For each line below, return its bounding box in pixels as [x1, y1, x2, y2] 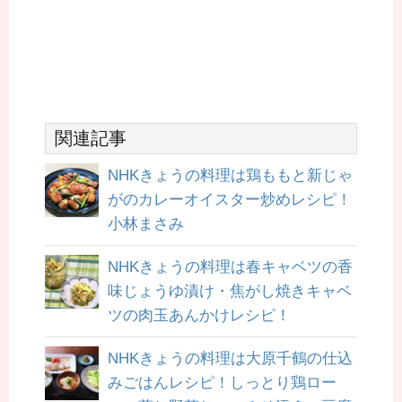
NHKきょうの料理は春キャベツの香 [108, 258, 353, 276]
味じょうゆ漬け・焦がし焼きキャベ [108, 283, 352, 301]
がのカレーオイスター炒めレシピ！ [108, 191, 352, 209]
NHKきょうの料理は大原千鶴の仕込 [108, 350, 353, 368]
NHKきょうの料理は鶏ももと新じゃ [108, 167, 353, 185]
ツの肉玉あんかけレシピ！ [108, 307, 291, 325]
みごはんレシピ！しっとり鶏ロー [108, 374, 336, 392]
